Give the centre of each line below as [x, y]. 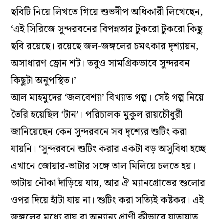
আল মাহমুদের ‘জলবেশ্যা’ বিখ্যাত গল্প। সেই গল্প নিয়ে [108, 98]
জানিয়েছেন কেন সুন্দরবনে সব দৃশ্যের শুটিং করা [99, 132]
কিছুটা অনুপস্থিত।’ [44, 80]
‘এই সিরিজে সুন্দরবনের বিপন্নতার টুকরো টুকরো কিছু [107, 29]
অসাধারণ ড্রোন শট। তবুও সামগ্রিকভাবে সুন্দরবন [100, 63]
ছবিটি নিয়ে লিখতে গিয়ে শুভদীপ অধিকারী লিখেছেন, [107, 12]
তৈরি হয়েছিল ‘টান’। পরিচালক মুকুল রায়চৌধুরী [97, 115]
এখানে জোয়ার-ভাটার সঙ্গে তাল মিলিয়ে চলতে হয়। [103, 166]
